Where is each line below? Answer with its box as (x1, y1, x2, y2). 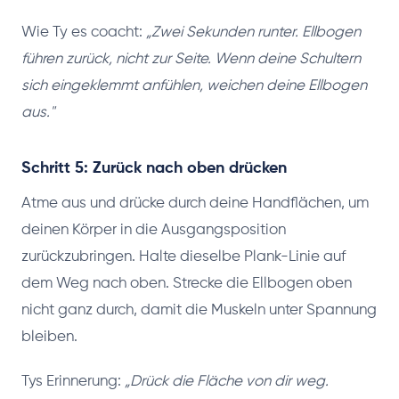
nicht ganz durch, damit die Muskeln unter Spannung (21, 302, 377, 318)
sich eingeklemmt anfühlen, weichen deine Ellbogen (21, 77, 367, 94)
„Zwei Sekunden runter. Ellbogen (146, 24, 361, 40)
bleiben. (21, 329, 77, 345)
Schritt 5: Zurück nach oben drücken (21, 159, 287, 176)
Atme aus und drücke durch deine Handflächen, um (21, 195, 369, 211)
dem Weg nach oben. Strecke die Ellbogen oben (21, 275, 352, 291)
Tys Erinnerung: (21, 373, 125, 389)
